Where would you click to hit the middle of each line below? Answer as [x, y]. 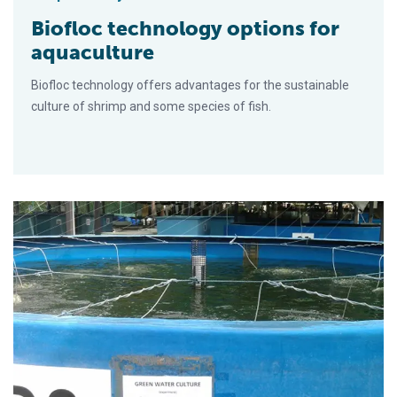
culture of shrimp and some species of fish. [151, 106]
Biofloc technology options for [185, 28]
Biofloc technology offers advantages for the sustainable [190, 85]
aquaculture [93, 52]
